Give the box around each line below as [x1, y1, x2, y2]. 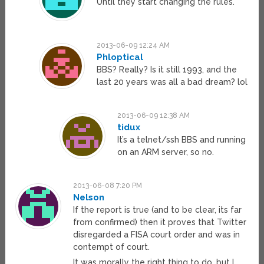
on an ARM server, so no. [117, 147, 214, 157]
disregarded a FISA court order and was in [73, 230, 240, 240]
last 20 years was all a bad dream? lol [96, 77, 247, 87]
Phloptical [96, 52, 143, 63]
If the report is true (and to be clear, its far [73, 205, 242, 215]
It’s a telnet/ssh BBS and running [117, 135, 246, 145]
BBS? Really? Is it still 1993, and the [96, 65, 237, 75]
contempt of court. [73, 242, 150, 252]
